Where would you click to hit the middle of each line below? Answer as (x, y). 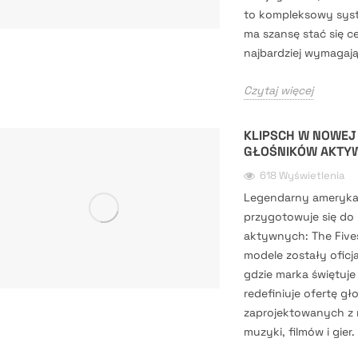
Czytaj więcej (278, 90)
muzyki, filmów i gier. (299, 332)
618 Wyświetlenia (302, 175)
